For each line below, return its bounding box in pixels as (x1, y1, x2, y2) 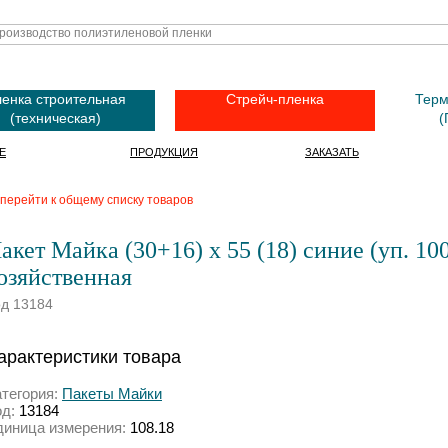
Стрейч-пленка (226, 91, 324, 107)
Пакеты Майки (62, 385, 162, 403)
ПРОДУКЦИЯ (130, 146, 198, 158)
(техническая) (9, 110, 101, 126)
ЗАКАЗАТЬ (305, 146, 359, 158)
